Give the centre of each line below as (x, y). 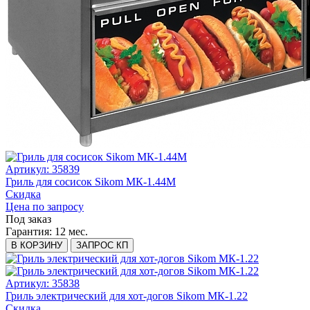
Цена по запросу (45, 207)
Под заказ (28, 219)
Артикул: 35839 (43, 170)
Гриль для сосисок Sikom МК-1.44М (91, 182)
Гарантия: (30, 232)
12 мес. (71, 232)
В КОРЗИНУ (37, 246)
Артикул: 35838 (43, 284)
